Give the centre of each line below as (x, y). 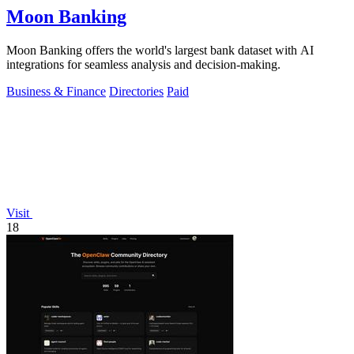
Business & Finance (56, 91)
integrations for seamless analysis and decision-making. (143, 64)
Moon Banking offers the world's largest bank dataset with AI (160, 50)
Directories (136, 91)
